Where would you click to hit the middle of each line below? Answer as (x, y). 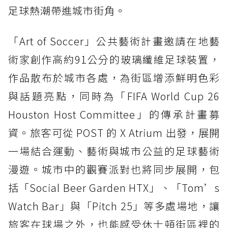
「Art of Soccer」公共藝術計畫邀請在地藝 (114, 41)
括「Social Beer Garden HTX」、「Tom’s (114, 187)
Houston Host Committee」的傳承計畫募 (114, 114)
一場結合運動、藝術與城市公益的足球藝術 (114, 151)
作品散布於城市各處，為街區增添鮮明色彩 (114, 77)
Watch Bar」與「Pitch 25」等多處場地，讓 (114, 206)
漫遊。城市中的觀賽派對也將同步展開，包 (114, 169)
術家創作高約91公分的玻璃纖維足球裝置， (114, 59)
